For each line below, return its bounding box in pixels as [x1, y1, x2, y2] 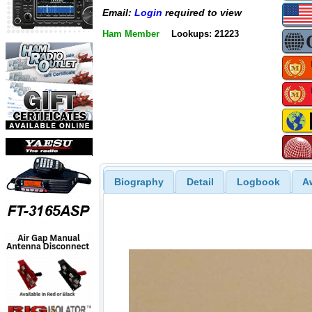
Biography [114, 175, 164, 187]
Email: [102, 7, 134, 19]
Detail [186, 175, 214, 187]
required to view [162, 7, 242, 19]
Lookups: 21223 [171, 28, 239, 39]
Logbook [236, 175, 280, 187]
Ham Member [102, 28, 159, 39]
